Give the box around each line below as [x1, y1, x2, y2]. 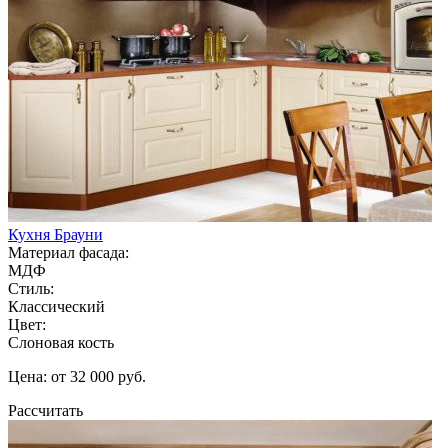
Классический [8, 297, 105, 315]
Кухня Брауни [8, 225, 103, 243]
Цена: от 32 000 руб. [8, 367, 146, 385]
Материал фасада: [8, 243, 129, 261]
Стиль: [8, 279, 54, 297]
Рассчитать [8, 401, 83, 419]
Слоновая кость [8, 333, 114, 351]
